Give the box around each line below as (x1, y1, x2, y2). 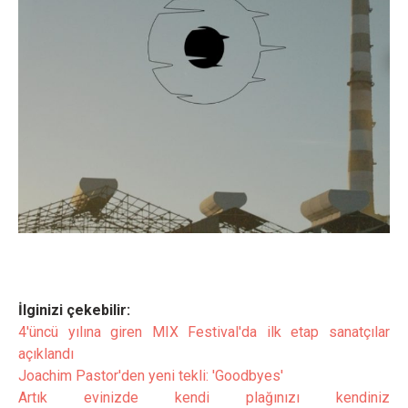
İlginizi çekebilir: (18, 301, 130, 319)
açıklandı (18, 344, 74, 362)
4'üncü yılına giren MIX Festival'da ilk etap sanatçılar (18, 322, 390, 341)
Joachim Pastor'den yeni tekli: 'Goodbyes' (18, 366, 283, 384)
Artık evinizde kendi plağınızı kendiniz (18, 388, 390, 406)
